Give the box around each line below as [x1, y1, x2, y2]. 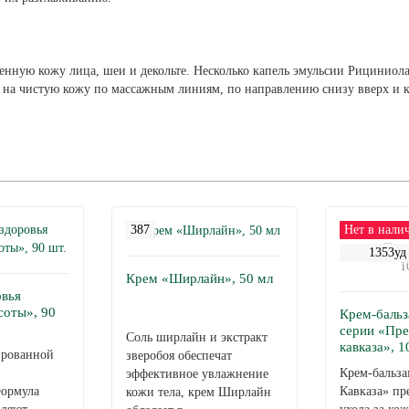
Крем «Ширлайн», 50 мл [126, 270, 273, 286]
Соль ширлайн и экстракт [126, 330, 267, 344]
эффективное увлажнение [126, 366, 268, 381]
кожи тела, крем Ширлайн [126, 384, 271, 399]
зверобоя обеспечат [126, 348, 232, 362]
